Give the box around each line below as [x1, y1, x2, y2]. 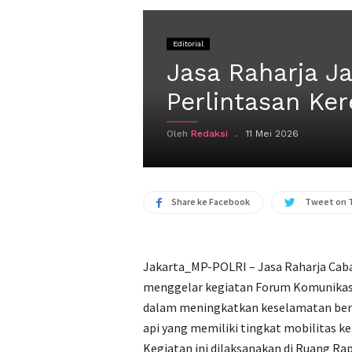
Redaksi [191, 128, 228, 139]
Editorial [173, 39, 203, 48]
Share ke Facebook [171, 196, 250, 207]
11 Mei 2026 [246, 128, 299, 139]
